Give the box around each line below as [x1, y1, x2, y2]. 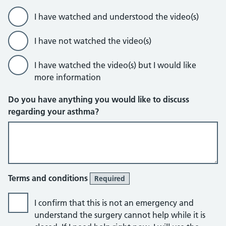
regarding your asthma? [8, 106, 99, 117]
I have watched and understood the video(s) [34, 12, 199, 22]
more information [34, 72, 101, 82]
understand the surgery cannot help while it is [34, 210, 205, 220]
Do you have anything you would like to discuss [8, 94, 189, 104]
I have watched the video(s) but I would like [34, 60, 196, 70]
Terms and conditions [8, 173, 90, 183]
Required [94, 174, 125, 183]
